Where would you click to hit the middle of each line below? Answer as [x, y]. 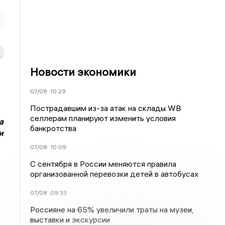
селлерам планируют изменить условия [103, 118]
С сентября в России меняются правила [103, 164]
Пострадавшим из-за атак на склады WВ [106, 108]
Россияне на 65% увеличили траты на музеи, [112, 209]
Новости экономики [83, 72]
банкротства [53, 128]
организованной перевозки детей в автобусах [115, 174]
